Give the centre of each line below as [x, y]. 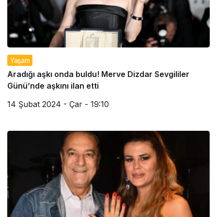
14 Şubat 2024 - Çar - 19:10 [58, 104]
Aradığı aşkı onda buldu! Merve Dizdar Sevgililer [98, 74]
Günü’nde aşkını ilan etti [53, 86]
